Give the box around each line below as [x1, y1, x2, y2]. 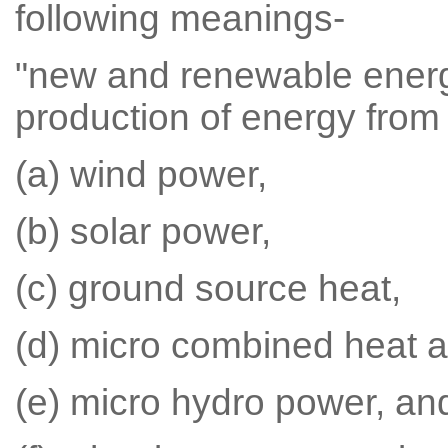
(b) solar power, [14, 211, 271, 252]
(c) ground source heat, [14, 268, 401, 309]
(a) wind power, [14, 154, 267, 195]
